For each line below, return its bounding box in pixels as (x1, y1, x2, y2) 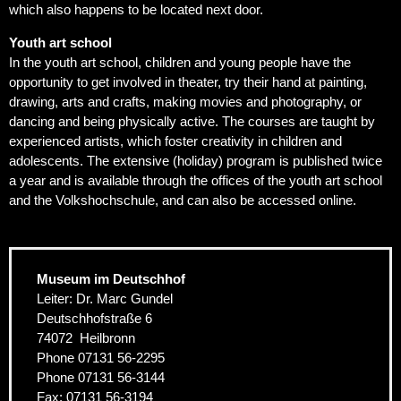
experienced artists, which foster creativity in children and (9, 133, 342, 149)
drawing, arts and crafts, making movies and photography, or (9, 94, 362, 110)
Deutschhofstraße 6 (36, 311, 152, 327)
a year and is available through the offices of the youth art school (9, 173, 382, 189)
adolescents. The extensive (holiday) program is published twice (9, 153, 382, 169)
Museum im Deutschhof (36, 271, 185, 287)
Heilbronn (79, 330, 135, 346)
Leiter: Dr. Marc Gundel (36, 291, 173, 307)
